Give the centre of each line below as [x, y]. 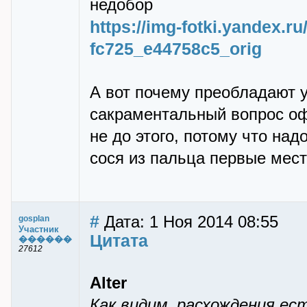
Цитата [119, 241]
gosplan [34, 219]
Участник [39, 229]
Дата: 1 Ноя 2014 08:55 [189, 222]
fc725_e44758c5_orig [176, 49]
